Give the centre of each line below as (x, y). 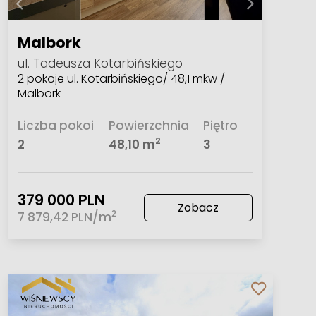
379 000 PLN (62, 200)
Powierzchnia (148, 125)
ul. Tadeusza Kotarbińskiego (101, 64)
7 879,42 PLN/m (65, 217)
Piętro (221, 125)
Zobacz (198, 207)
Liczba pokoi (56, 125)
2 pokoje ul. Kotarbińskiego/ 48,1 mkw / (122, 79)
